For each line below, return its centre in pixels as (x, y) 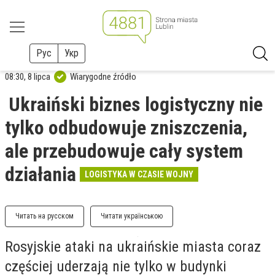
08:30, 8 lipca (28, 76)
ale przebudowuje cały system (124, 151)
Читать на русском (45, 216)
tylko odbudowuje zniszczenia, (126, 128)
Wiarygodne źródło (103, 76)
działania (41, 174)
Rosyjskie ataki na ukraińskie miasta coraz (133, 247)
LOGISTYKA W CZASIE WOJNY (139, 174)
